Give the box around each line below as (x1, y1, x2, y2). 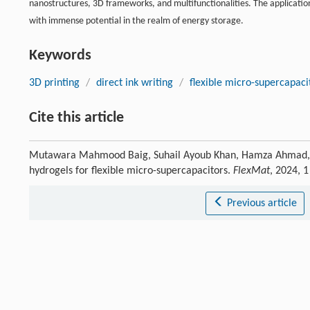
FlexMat (233, 165, 270, 176)
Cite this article (29, 109, 124, 126)
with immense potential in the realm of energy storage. (29, 15, 244, 26)
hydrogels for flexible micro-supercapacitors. (29, 165, 233, 176)
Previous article (226, 197, 297, 209)
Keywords (29, 47, 91, 64)
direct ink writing (96, 77, 173, 89)
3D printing (29, 77, 80, 89)
